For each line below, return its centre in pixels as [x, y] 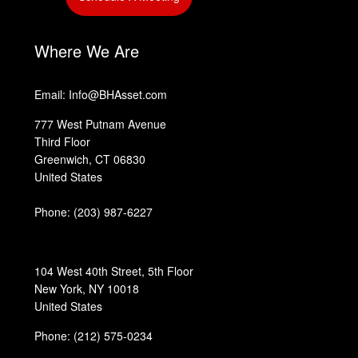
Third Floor [64, 142]
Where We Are [87, 50]
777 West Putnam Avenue [101, 124]
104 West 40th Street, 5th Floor [114, 271]
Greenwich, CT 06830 [90, 159]
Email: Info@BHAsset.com [101, 95]
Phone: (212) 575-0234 [94, 336]
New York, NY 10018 [87, 289]
